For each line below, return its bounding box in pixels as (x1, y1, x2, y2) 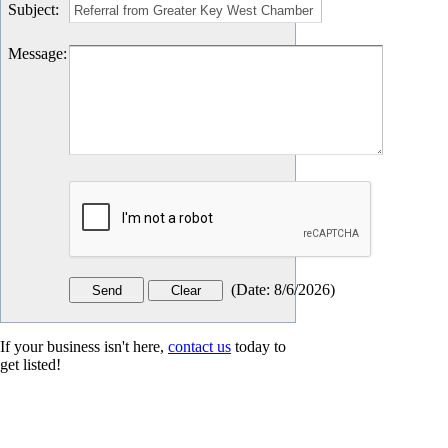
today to (231, 338, 286, 356)
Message (8, 45, 63, 63)
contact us (168, 338, 231, 356)
